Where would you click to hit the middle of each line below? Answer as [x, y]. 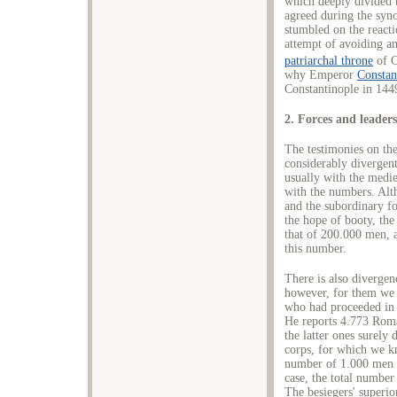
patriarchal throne [329, 60]
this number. [315, 248]
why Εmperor [321, 74]
